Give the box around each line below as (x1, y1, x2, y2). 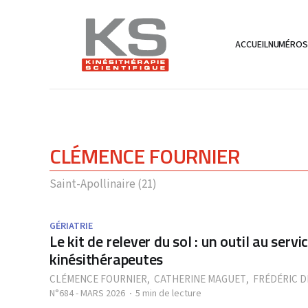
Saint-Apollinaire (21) (49, 176, 157, 192)
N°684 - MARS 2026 (49, 287, 125, 300)
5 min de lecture (135, 287, 201, 300)
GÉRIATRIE (49, 219, 93, 233)
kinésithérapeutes (49, 247, 164, 271)
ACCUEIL (235, 37, 268, 52)
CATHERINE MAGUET (154, 272, 246, 287)
